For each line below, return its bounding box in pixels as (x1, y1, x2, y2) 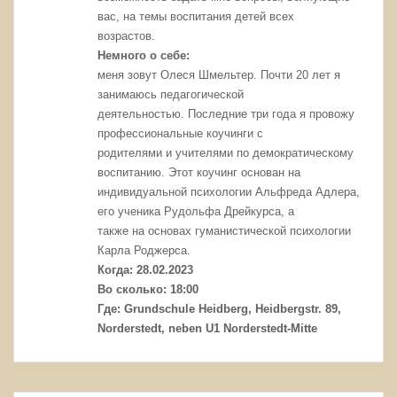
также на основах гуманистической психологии (97, 224, 352, 238)
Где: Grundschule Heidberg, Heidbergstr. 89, (97, 302, 342, 316)
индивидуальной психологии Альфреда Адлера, (97, 185, 361, 199)
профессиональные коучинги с (97, 127, 264, 141)
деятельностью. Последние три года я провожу (97, 107, 355, 121)
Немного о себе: (97, 49, 191, 63)
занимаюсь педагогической (97, 88, 245, 102)
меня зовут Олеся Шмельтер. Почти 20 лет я (97, 68, 341, 82)
